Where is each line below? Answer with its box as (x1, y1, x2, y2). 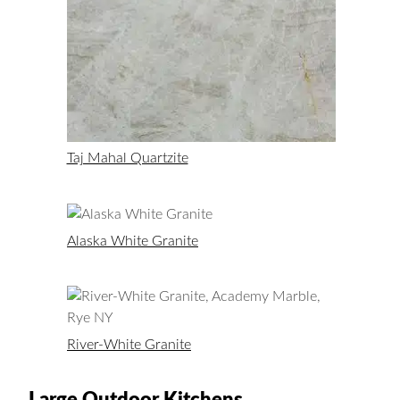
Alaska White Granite (67, 234, 198, 249)
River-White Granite (67, 337, 191, 353)
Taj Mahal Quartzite (66, 151, 188, 166)
